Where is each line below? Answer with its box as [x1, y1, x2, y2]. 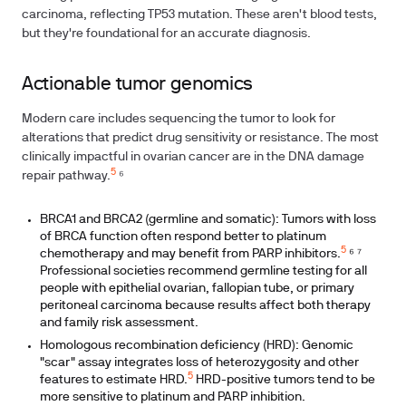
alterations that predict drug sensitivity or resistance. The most [22, 132, 379, 144]
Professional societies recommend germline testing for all [40, 266, 367, 277]
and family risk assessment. [40, 317, 198, 329]
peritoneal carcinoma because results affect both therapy [40, 300, 371, 312]
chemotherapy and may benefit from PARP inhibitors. [40, 248, 341, 260]
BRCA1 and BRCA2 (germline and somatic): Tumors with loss [40, 214, 376, 226]
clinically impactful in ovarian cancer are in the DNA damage [22, 151, 364, 163]
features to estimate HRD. [40, 374, 188, 386]
